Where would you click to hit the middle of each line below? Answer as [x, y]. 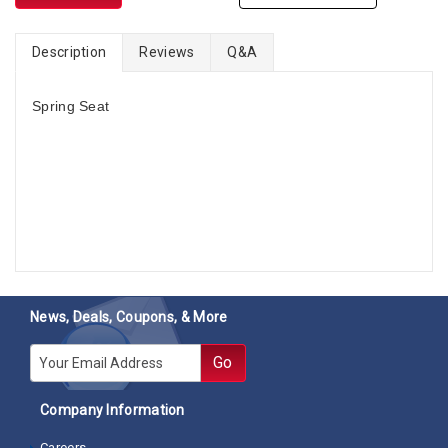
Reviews [167, 52]
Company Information [112, 410]
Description [69, 52]
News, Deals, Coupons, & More [129, 317]
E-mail [52, 354]
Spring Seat [71, 106]
